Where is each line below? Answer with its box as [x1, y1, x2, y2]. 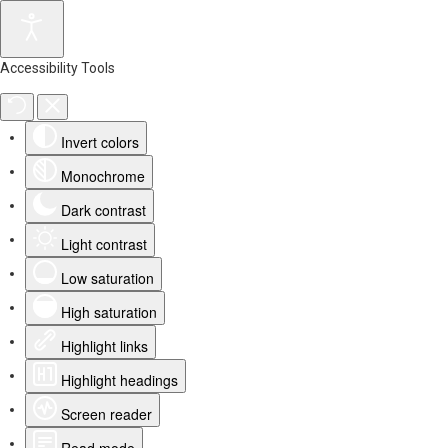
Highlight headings [61, 370, 178, 390]
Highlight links [61, 336, 148, 356]
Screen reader [61, 404, 152, 424]
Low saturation [61, 268, 154, 288]
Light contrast [61, 234, 147, 254]
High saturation [61, 302, 157, 322]
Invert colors [61, 132, 139, 152]
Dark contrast [61, 200, 146, 220]
